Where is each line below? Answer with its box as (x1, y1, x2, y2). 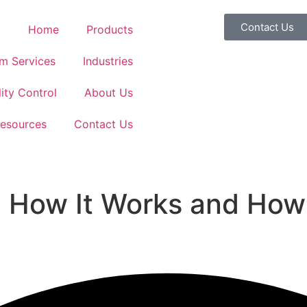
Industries (83, 54, 133, 68)
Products (86, 23, 133, 36)
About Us (84, 86, 133, 99)
